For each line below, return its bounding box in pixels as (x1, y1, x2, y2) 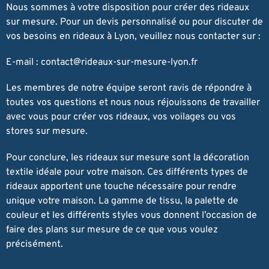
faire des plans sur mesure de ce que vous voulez (6, 223, 218, 236)
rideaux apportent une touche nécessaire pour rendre (6, 180, 237, 193)
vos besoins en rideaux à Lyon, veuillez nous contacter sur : (6, 30, 261, 43)
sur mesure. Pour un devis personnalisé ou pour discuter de (6, 16, 263, 28)
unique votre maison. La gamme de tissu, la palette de (6, 195, 238, 207)
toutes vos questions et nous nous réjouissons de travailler (6, 97, 260, 109)
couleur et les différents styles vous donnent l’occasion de (6, 209, 257, 222)
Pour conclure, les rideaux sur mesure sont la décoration (6, 151, 249, 164)
